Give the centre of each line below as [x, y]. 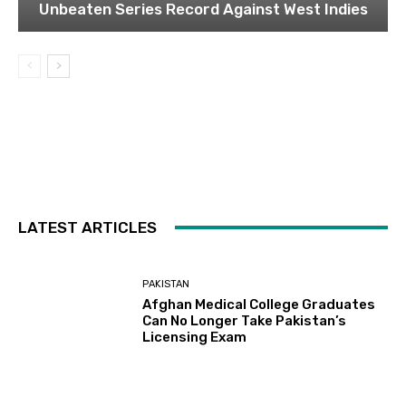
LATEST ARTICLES [87, 227]
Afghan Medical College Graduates [259, 305]
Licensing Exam [195, 338]
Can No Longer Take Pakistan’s [245, 321]
